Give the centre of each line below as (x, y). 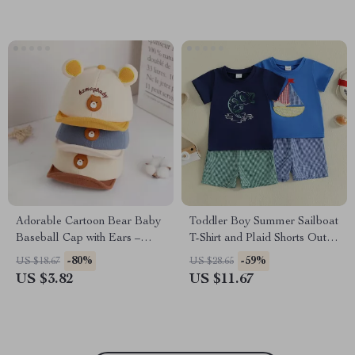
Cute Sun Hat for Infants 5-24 (87, 255)
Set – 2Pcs (214, 255)
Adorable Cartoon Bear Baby (88, 222)
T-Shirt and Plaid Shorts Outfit (262, 239)
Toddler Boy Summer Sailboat (264, 222)
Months (34, 272)
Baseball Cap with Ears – (78, 239)
